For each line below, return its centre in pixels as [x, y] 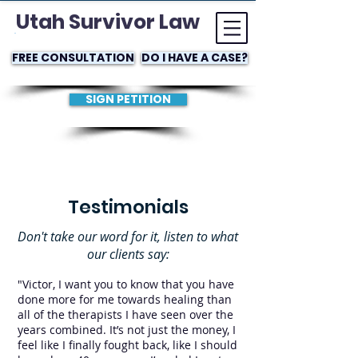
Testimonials [128, 207]
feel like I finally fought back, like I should [127, 345]
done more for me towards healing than [125, 299]
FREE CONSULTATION [73, 58]
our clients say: [128, 254]
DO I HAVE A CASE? [195, 58]
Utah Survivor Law [108, 22]
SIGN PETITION [128, 99]
